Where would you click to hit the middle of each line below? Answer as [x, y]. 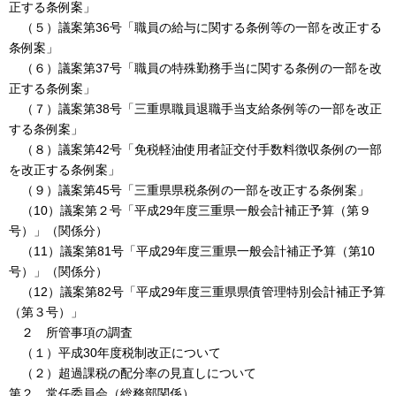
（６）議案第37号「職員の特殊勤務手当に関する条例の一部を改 [195, 68]
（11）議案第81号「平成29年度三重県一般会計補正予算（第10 [192, 251]
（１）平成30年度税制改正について [115, 352]
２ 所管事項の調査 [71, 332]
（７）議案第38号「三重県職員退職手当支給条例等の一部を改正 [195, 108]
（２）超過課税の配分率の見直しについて [133, 373]
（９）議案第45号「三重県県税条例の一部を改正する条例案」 [189, 190]
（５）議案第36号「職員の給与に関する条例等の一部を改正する [195, 27]
